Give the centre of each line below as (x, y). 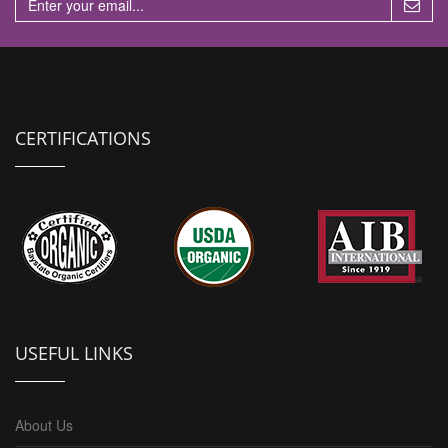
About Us (44, 425)
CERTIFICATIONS (83, 138)
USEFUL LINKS (74, 353)
